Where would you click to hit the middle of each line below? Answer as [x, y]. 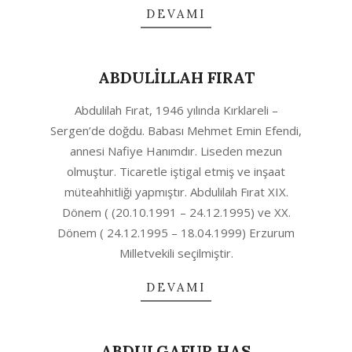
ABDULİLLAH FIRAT [176, 77]
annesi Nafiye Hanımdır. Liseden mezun [176, 151]
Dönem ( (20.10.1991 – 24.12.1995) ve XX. [176, 212]
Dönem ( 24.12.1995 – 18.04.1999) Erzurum [176, 233]
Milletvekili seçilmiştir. [176, 253]
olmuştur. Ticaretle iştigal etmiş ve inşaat [176, 171]
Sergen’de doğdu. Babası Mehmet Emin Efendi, [176, 130]
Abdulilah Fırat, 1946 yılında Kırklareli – [176, 110]
